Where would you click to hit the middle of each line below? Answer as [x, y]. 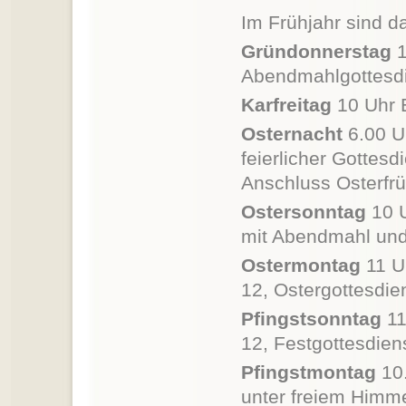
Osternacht [291, 134]
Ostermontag [300, 266]
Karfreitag [286, 105]
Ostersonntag [303, 212]
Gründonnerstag [316, 52]
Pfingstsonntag [311, 319]
